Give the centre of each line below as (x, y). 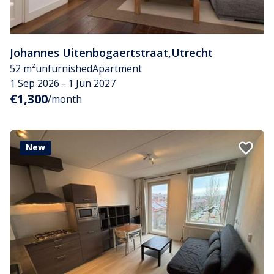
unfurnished (64, 68)
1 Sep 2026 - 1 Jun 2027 (63, 83)
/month (65, 99)
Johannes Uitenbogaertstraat (89, 52)
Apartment (117, 68)
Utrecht (192, 52)
